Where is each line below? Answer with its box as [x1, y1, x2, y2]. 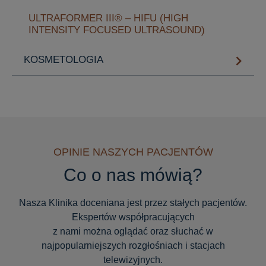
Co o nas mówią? [64, 164, 202, 185]
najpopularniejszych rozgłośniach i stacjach [41, 240, 225, 251]
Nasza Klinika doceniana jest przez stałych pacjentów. [19, 197, 247, 208]
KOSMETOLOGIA [24, 53, 103, 65]
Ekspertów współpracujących [71, 211, 195, 222]
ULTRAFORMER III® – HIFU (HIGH [28, 12, 188, 24]
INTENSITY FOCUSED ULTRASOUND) [28, 24, 205, 36]
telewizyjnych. [103, 254, 163, 265]
